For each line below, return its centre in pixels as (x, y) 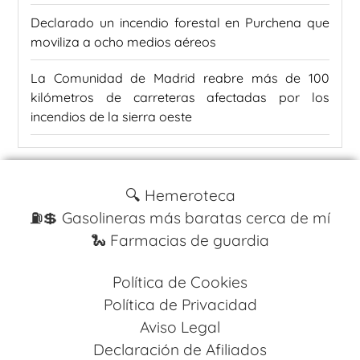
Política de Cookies (180, 282)
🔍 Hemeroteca (180, 196)
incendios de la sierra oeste (111, 117)
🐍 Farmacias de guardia (180, 241)
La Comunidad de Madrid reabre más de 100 (180, 78)
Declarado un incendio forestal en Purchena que (180, 23)
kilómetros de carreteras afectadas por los (180, 98)
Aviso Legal (180, 327)
